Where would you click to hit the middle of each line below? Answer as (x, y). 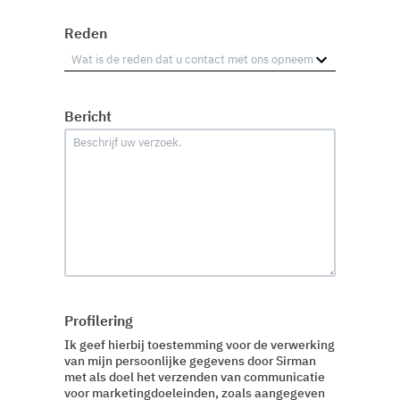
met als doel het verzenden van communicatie (195, 377)
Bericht (88, 116)
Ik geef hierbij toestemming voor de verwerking (200, 345)
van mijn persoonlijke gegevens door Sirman (190, 361)
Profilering (99, 321)
